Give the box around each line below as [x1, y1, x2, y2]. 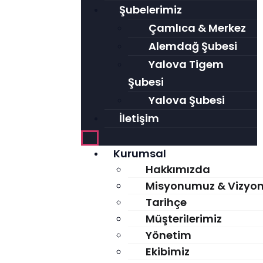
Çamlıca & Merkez [148, 21, 246, 35]
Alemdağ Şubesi [148, 39, 237, 53]
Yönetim [145, 228, 191, 242]
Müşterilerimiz [145, 211, 222, 226]
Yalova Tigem [148, 57, 224, 72]
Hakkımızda [145, 162, 210, 177]
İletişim [119, 111, 159, 126]
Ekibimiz [145, 244, 190, 259]
